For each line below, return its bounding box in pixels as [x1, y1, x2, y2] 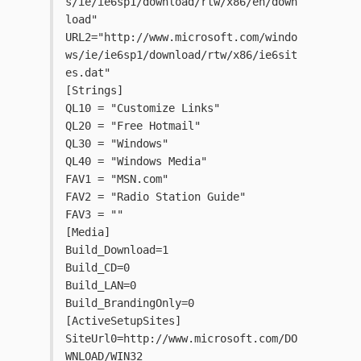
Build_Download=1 [65, 243, 168, 257]
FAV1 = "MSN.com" [65, 172, 168, 186]
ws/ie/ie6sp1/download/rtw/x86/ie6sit [65, 48, 297, 62]
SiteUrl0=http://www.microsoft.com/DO [65, 332, 297, 346]
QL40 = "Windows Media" [65, 155, 207, 168]
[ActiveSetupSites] [65, 314, 181, 328]
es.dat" [65, 66, 110, 80]
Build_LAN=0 [65, 279, 136, 293]
